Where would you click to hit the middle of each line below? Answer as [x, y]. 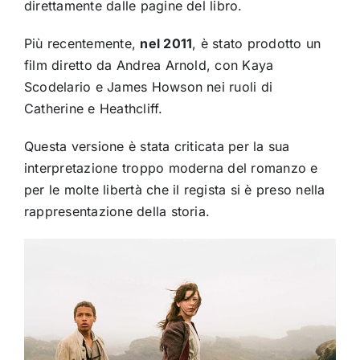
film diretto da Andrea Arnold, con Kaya [149, 65]
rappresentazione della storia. [117, 211]
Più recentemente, [82, 43]
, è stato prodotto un [257, 43]
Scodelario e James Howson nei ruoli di [148, 86]
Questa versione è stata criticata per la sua [157, 146]
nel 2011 [166, 43]
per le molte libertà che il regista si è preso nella [174, 189]
